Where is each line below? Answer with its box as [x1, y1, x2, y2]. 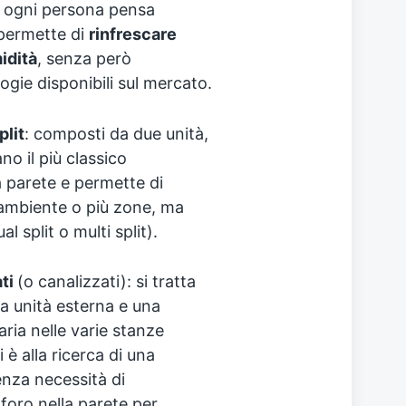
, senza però [36, 48, 131, 68]
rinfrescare [88, 24, 177, 43]
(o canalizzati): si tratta [16, 272, 196, 292]
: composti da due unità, [24, 123, 208, 143]
